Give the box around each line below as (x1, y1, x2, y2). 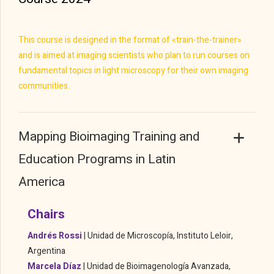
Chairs (28, 205, 65, 224)
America (18, 172, 65, 192)
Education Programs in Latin (18, 150, 176, 169)
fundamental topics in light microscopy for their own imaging (18, 64, 248, 78)
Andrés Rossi (28, 229, 82, 242)
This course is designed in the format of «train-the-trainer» (18, 34, 242, 47)
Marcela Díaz (28, 259, 81, 273)
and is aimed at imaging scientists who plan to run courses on (18, 49, 250, 62)
